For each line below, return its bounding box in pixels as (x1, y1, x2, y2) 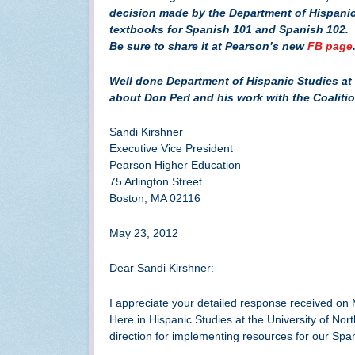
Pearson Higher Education (109, 158, 241, 172)
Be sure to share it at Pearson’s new (109, 39, 307, 52)
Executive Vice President (109, 142, 233, 155)
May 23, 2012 (109, 227, 178, 240)
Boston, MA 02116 (109, 192, 200, 205)
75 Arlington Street (109, 175, 202, 189)
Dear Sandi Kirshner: (109, 261, 214, 274)
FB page (307, 39, 353, 52)
